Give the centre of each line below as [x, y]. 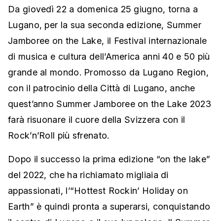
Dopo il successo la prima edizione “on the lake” [109, 159]
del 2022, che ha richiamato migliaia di [88, 175]
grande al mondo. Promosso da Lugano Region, [108, 73]
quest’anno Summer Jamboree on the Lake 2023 [110, 104]
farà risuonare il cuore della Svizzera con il [97, 120]
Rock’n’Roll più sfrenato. [59, 136]
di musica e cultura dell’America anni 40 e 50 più [109, 57]
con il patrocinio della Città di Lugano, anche [102, 88]
